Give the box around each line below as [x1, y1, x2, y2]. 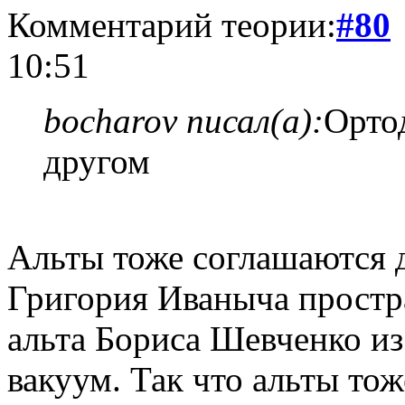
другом [43, 141, 150, 181]
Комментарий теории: [7, 5, 336, 44]
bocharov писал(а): [43, 100, 324, 140]
